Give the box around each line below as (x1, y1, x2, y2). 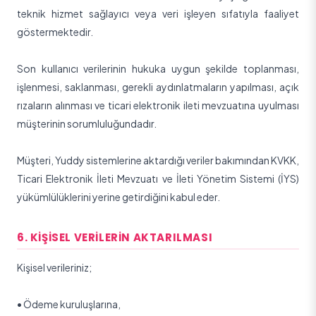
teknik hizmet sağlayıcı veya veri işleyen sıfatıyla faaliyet (17, 7, 299, 20)
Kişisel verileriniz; (17, 261, 92, 274)
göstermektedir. (17, 25, 93, 38)
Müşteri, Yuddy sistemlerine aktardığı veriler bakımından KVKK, (17, 154, 299, 166)
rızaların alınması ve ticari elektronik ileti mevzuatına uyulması (17, 99, 299, 111)
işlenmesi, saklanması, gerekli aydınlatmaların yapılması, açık (17, 80, 299, 93)
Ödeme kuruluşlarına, (23, 298, 121, 310)
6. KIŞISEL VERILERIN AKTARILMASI (17, 230, 213, 245)
